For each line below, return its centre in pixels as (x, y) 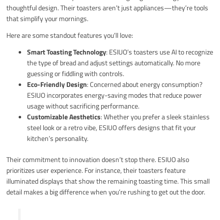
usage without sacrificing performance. (83, 106)
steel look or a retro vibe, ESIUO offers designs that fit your (112, 127)
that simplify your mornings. (48, 18)
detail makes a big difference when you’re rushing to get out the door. (106, 192)
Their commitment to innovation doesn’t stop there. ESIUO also (98, 159)
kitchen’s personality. (58, 138)
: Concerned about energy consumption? (145, 84)
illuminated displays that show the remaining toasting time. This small (108, 181)
